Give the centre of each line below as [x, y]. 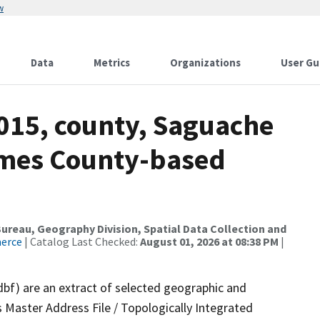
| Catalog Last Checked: [81, 241]
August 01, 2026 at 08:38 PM [209, 241]
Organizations [205, 62]
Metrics [112, 62]
